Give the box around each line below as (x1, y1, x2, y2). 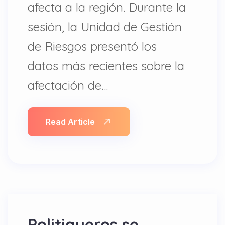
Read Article (46, 117, 95, 127)
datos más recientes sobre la (28, 58, 184, 73)
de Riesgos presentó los (28, 39, 157, 54)
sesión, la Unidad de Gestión (28, 19, 182, 34)
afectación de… (28, 78, 108, 93)
